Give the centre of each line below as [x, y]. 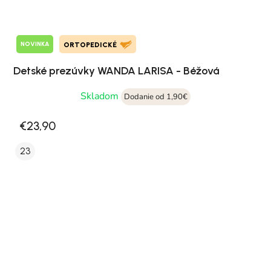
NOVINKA [35, 44]
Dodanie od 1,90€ [156, 96]
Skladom [101, 96]
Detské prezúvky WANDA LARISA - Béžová [116, 70]
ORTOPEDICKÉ [90, 44]
